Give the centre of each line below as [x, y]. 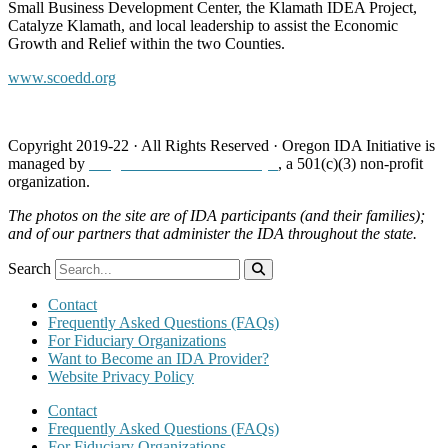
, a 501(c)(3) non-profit [350, 164]
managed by [48, 164]
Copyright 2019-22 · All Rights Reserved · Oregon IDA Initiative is [221, 146]
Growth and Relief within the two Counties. [146, 44]
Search [29, 269]
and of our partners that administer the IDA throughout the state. [212, 234]
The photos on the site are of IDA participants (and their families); [216, 216]
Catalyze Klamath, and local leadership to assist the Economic [203, 26]
